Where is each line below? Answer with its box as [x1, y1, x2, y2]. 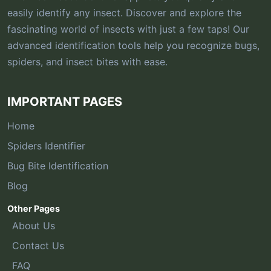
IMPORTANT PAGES [7, 94, 122, 109]
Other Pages [7, 203, 60, 214]
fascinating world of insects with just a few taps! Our [7, 22, 249, 35]
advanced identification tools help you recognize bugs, [7, 39, 260, 51]
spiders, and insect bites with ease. [7, 55, 168, 68]
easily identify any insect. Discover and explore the [7, 6, 241, 19]
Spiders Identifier [7, 139, 85, 152]
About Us [12, 219, 55, 232]
